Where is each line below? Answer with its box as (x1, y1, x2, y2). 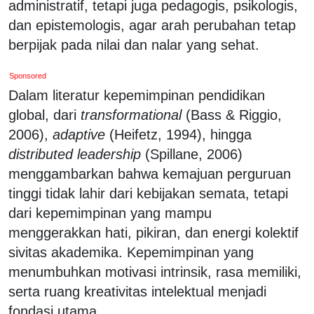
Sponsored (9, 71, 47, 80)
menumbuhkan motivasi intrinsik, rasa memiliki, (8, 264, 301, 280)
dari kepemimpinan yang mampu (8, 205, 212, 221)
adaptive (53, 126, 105, 142)
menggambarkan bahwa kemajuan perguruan (8, 165, 291, 182)
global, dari (8, 107, 81, 123)
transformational (81, 107, 182, 123)
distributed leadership (8, 146, 141, 162)
